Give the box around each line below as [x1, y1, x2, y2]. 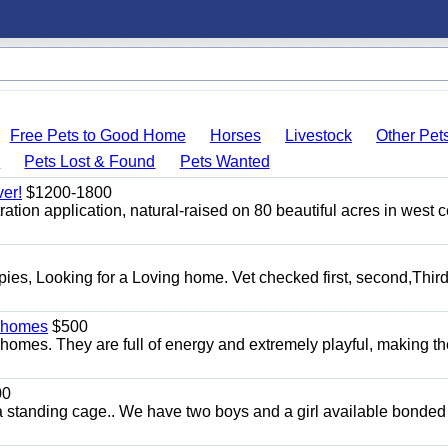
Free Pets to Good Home [9, 127, 186, 144]
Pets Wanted [179, 153, 270, 170]
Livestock [285, 127, 353, 144]
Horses [209, 127, 261, 144]
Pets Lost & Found [24, 153, 156, 170]
